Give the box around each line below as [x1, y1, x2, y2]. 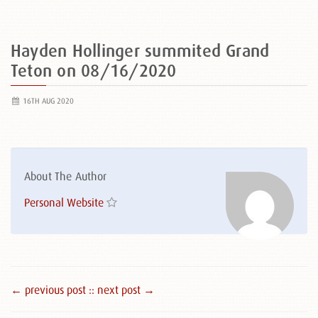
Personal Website [24, 196, 104, 209]
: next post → [92, 283, 155, 296]
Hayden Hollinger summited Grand [11, 41, 270, 60]
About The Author [24, 170, 107, 182]
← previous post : [11, 283, 92, 296]
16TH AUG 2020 [20, 97, 74, 105]
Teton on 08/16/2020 [11, 61, 177, 80]
